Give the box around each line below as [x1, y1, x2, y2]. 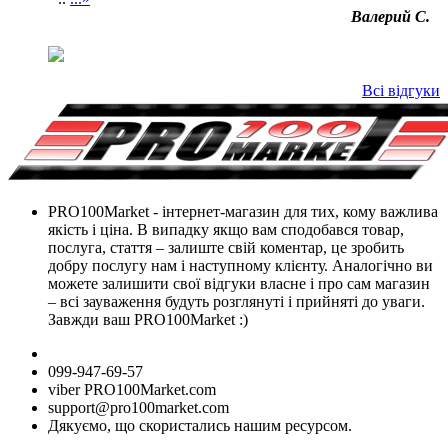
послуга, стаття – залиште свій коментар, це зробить [48, 238, 404, 256]
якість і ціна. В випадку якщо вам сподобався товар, [48, 220, 404, 238]
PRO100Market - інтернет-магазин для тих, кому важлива [48, 202, 438, 220]
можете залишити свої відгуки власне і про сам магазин [48, 274, 430, 292]
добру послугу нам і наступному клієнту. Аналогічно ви [48, 256, 433, 274]
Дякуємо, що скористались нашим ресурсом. [48, 416, 352, 434]
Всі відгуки [362, 81, 440, 99]
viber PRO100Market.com [48, 380, 216, 398]
